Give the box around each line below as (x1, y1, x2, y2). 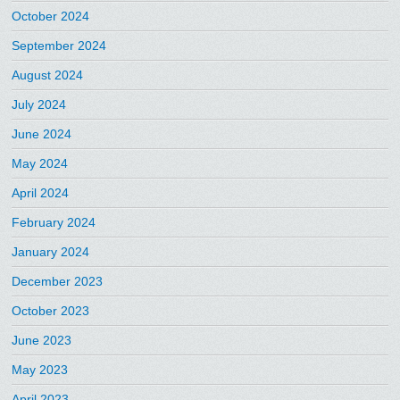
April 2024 (12, 185, 70, 200)
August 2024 (12, 67, 84, 82)
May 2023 (12, 362, 69, 377)
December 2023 (12, 273, 104, 288)
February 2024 (12, 214, 96, 229)
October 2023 (12, 303, 90, 318)
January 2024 (12, 244, 90, 259)
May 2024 (12, 155, 69, 171)
